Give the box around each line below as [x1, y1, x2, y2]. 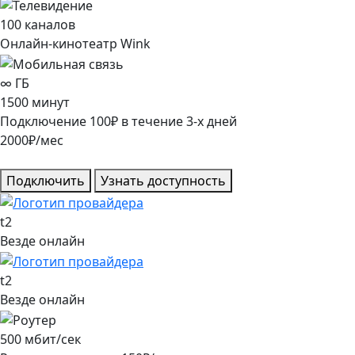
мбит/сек [25, 330, 81, 348]
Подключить [6, 171, 85, 189]
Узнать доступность [101, 171, 226, 189]
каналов [25, 16, 75, 34]
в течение [121, 112, 183, 130]
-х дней [193, 112, 237, 130]
